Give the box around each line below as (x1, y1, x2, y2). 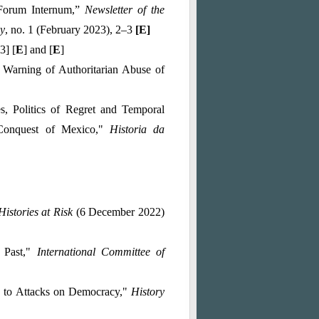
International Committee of (36, 246, 165, 258)
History (131, 286, 164, 298)
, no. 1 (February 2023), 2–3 (5, 23, 135, 36)
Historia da (109, 123, 165, 135)
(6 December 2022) (75, 206, 165, 218)
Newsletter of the (85, 4, 165, 16)
